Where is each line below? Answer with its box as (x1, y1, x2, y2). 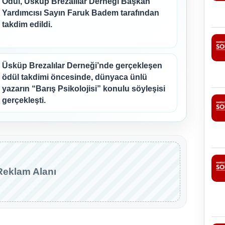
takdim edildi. (2, 20, 52, 29)
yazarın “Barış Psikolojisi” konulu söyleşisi (2, 84, 165, 93)
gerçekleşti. (2, 95, 46, 104)
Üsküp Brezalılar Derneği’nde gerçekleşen (2, 61, 162, 70)
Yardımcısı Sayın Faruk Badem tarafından (2, 8, 159, 17)
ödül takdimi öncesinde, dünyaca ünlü (2, 72, 147, 81)
